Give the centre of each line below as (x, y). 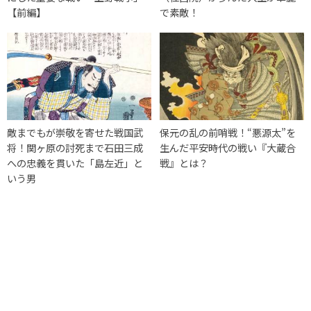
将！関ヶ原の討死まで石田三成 (75, 147)
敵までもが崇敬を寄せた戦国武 (75, 132)
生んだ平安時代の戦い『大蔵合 (228, 147)
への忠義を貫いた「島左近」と (75, 162)
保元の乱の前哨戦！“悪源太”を (228, 132)
